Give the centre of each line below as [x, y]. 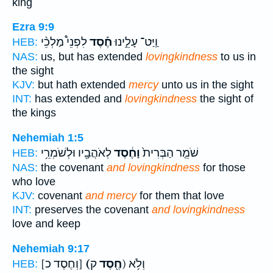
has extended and [78, 99]
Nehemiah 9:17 [51, 248]
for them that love [180, 195]
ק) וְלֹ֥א [137, 264]
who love [34, 181]
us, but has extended [92, 57]
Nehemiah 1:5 [48, 137]
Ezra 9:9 [33, 27]
